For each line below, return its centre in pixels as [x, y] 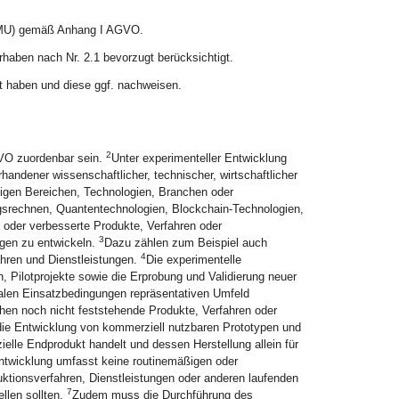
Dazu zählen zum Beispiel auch [185, 243]
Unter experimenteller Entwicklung [199, 158]
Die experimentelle [193, 260]
